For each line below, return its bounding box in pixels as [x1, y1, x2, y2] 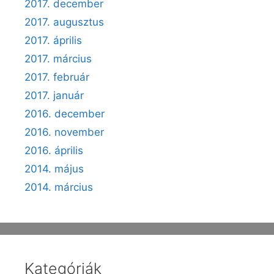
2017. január [24, 89, 84, 102]
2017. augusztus [24, 16, 104, 28]
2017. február [24, 71, 89, 83]
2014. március [24, 181, 93, 193]
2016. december [24, 108, 105, 120]
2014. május [24, 163, 84, 175]
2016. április [24, 144, 83, 157]
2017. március [24, 53, 92, 65]
